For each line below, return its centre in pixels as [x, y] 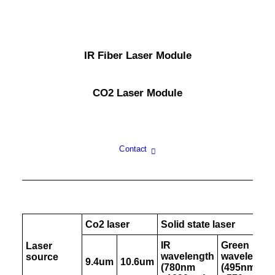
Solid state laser [198, 224]
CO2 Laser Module [137, 93]
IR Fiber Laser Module [137, 56]
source [42, 257]
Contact [133, 149]
